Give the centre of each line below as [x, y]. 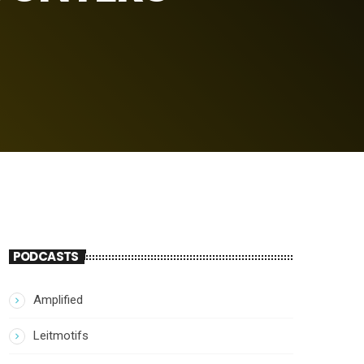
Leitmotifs [61, 335]
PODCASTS [45, 257]
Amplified [58, 299]
